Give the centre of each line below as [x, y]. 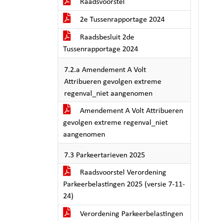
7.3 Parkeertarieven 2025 [105, 155]
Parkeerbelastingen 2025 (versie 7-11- [124, 184]
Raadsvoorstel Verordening [122, 173]
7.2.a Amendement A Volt [105, 70]
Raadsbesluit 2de [106, 37]
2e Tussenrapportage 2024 [121, 20]
